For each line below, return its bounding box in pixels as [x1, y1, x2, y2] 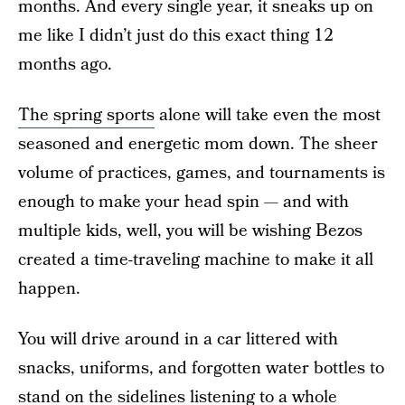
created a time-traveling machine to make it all [18, 248, 373, 272]
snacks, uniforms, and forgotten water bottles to [18, 356, 384, 381]
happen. [18, 277, 80, 301]
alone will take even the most [155, 103, 381, 127]
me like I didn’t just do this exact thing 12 [18, 24, 334, 48]
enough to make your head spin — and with [18, 190, 349, 214]
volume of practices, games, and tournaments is [18, 161, 385, 185]
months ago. [18, 52, 112, 77]
